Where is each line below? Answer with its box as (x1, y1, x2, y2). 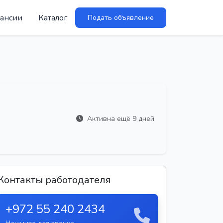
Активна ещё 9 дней (85, 113, 154, 123)
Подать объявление (88, 13, 154, 22)
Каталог (38, 12, 67, 23)
